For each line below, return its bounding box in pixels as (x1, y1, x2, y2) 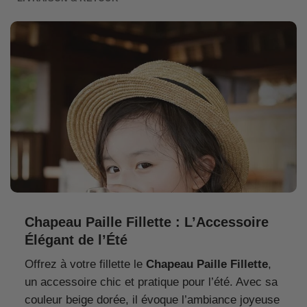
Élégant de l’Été (24, 232, 127, 247)
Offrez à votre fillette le (24, 257, 146, 271)
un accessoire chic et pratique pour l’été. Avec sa (24, 275, 278, 288)
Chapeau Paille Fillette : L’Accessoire (24, 214, 269, 230)
